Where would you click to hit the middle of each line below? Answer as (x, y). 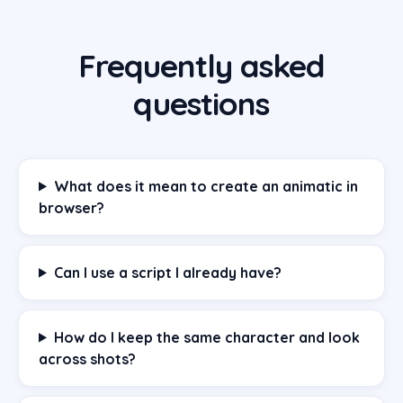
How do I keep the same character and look (206, 337)
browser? (72, 207)
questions (201, 103)
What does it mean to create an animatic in (206, 186)
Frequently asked (201, 65)
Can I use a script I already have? (167, 272)
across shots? (87, 358)
